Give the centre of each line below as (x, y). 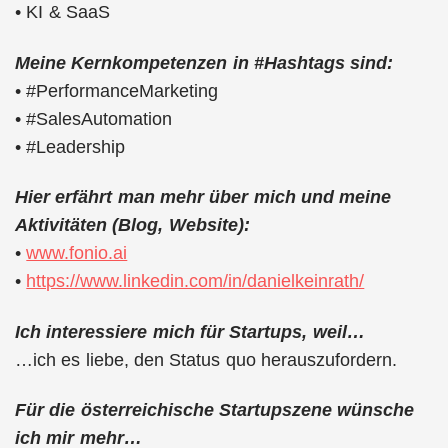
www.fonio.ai (77, 253)
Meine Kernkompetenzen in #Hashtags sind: (204, 62)
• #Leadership (70, 146)
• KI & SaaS (62, 12)
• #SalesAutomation (94, 118)
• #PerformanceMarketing (117, 90)
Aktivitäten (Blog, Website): (132, 225)
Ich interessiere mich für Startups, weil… (190, 331)
